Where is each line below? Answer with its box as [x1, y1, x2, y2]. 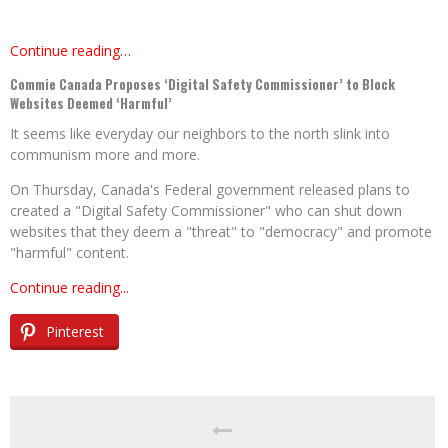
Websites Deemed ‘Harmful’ [10, 93, 172, 114]
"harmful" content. [10, 243, 129, 263]
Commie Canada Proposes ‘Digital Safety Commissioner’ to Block [10, 74, 395, 95]
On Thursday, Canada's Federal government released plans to [10, 180, 410, 200]
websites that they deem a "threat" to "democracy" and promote [10, 222, 432, 242]
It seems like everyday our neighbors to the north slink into [10, 124, 390, 144]
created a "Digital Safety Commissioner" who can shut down [10, 201, 402, 221]
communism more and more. [10, 145, 200, 165]
